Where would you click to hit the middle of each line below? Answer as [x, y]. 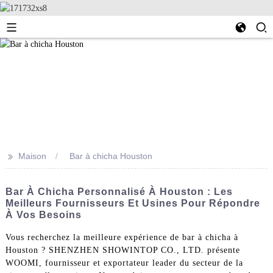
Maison [32, 156]
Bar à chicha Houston [111, 156]
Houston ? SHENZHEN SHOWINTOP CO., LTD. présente [122, 250]
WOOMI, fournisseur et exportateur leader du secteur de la [124, 263]
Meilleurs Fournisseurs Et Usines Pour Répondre [133, 204]
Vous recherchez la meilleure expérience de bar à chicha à [122, 237]
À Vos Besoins [43, 215]
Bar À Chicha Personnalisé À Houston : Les [119, 192]
